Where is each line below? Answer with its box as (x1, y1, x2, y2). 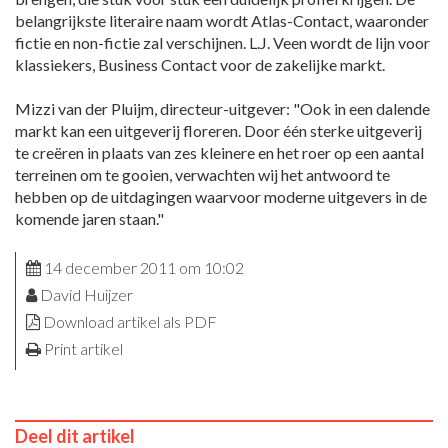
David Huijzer (37, 285, 133, 305)
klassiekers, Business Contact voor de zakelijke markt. (15, 55, 385, 75)
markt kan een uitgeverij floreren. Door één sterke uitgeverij (15, 121, 422, 141)
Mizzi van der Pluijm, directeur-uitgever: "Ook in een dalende (15, 99, 430, 119)
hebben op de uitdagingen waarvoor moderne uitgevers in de (15, 187, 427, 207)
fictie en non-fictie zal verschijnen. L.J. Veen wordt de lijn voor (15, 33, 430, 53)
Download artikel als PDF (43, 312, 217, 332)
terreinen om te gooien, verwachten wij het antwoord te (15, 165, 390, 185)
